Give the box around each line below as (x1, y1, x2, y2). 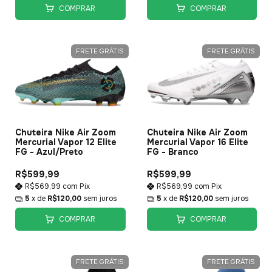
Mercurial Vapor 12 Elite (15, 137, 117, 148)
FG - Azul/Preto (15, 146, 83, 158)
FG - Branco (146, 146, 199, 158)
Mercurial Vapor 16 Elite (146, 137, 248, 148)
